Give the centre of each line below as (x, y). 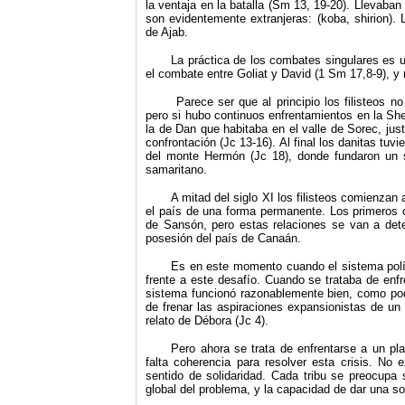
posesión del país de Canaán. (223, 238)
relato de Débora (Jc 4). (207, 320)
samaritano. (176, 170)
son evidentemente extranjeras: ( (233, 19)
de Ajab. (167, 32)
